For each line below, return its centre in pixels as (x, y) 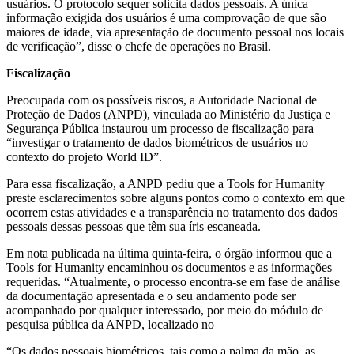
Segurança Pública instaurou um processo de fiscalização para (160, 128)
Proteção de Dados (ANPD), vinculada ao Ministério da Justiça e (168, 114)
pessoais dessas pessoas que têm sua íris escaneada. (134, 226)
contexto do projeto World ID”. (84, 156)
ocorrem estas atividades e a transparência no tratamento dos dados (172, 212)
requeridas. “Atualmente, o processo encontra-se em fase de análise (173, 281)
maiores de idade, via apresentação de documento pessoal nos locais (175, 32)
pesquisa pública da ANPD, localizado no (110, 324)
